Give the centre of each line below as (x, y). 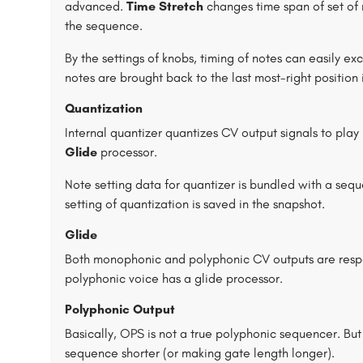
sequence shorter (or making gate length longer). (200, 353)
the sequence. (104, 26)
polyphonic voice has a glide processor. (174, 278)
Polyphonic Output (120, 309)
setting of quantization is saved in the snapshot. (195, 204)
